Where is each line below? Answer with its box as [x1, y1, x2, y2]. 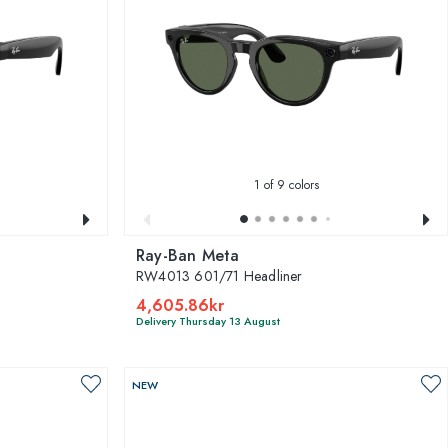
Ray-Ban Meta [136, 243, 240, 267]
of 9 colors [259, 175, 319, 194]
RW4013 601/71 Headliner [136, 265, 303, 286]
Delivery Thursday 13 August [136, 312, 280, 329]
